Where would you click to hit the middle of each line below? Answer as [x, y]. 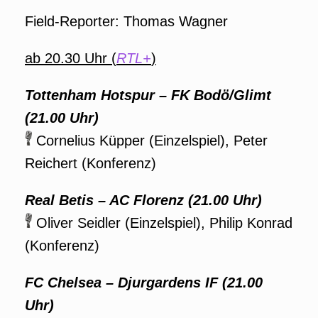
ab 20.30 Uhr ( [71, 58]
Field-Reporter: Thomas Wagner [126, 21]
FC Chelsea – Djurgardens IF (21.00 [144, 283]
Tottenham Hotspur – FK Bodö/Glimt [148, 95]
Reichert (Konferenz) [91, 163]
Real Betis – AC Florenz [104, 200]
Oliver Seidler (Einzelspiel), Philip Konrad [162, 223]
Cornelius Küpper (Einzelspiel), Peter [150, 141]
